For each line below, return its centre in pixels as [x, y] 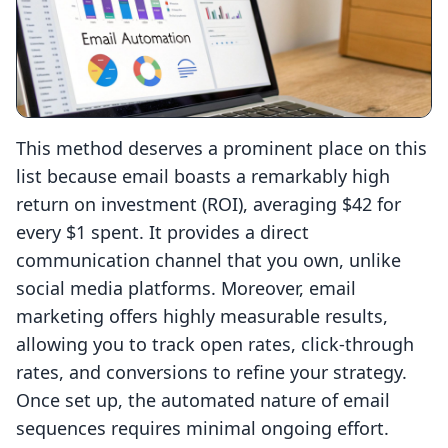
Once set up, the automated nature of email [203, 400]
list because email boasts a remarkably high [203, 176]
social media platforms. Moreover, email [186, 288]
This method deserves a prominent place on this [221, 148]
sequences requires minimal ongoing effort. [202, 428]
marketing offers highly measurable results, [202, 316]
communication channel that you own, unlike [208, 260]
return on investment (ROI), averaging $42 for [208, 204]
